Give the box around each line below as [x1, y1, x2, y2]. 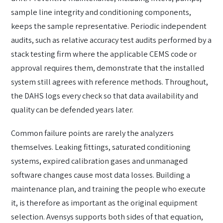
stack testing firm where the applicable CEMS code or [11, 48, 197, 59]
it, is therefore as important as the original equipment [11, 197, 198, 209]
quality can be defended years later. [11, 104, 133, 115]
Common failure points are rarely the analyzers [11, 127, 174, 139]
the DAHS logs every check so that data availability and [11, 90, 198, 101]
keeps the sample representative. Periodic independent [11, 20, 207, 31]
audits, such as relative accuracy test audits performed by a [11, 34, 212, 45]
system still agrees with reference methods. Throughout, [11, 76, 208, 87]
